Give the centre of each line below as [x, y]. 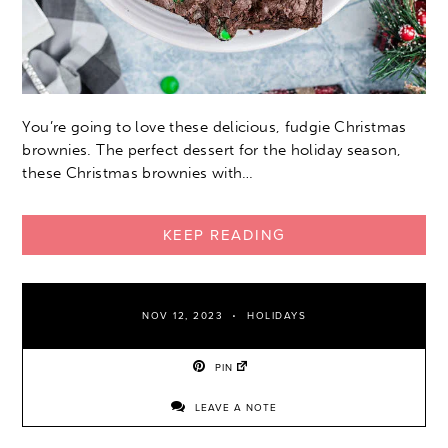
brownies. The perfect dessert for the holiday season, [212, 150]
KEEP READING [224, 235]
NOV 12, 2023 [182, 316]
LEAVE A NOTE [234, 408]
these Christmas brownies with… [138, 173]
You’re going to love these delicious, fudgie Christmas [214, 127]
